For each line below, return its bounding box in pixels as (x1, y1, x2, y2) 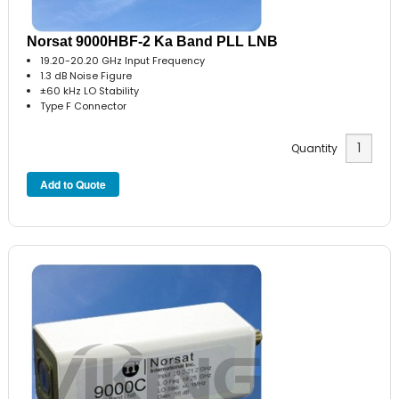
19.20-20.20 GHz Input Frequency (40, 53, 206, 68)
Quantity (290, 141, 346, 157)
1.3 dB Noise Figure (40, 68, 133, 83)
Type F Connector (40, 98, 127, 113)
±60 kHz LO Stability (40, 83, 140, 98)
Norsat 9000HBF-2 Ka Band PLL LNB (27, 33, 279, 49)
